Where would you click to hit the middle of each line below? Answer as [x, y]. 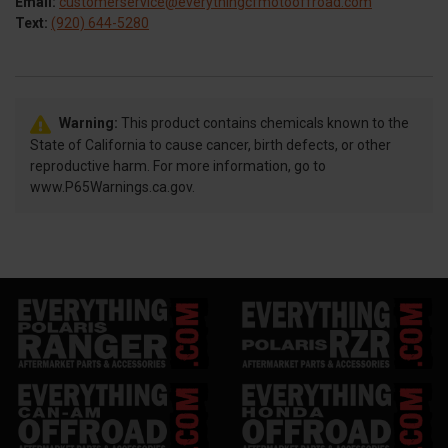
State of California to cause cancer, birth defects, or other [210, 145]
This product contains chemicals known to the [263, 123]
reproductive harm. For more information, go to [178, 166]
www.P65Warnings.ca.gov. [112, 187]
